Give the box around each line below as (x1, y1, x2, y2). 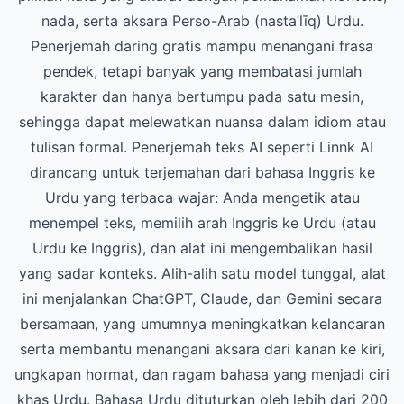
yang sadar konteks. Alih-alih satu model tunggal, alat (18, 264, 386, 282)
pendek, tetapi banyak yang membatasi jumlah (42, 62, 362, 80)
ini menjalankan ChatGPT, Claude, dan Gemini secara (22, 289, 382, 308)
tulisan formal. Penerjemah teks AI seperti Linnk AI (31, 138, 373, 156)
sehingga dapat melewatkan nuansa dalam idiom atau (18, 113, 386, 131)
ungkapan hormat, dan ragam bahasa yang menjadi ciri (14, 365, 390, 383)
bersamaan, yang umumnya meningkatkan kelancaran (19, 315, 385, 333)
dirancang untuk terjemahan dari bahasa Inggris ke (29, 163, 375, 181)
